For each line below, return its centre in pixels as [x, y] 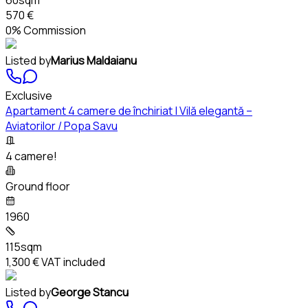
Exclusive [29, 95]
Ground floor [38, 186]
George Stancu [90, 292]
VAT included [72, 262]
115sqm [24, 246]
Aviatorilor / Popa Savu [62, 125]
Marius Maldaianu [94, 60]
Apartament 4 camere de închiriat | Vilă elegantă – [129, 110]
